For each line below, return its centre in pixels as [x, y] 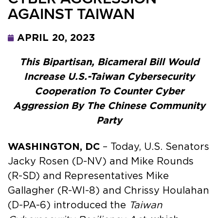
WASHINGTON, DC [54, 147]
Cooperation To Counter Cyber [109, 91]
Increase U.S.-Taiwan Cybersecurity [109, 77]
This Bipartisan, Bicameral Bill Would [109, 62]
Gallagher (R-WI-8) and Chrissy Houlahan [109, 191]
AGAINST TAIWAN [71, 13]
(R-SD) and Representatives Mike [88, 176]
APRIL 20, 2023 [56, 38]
